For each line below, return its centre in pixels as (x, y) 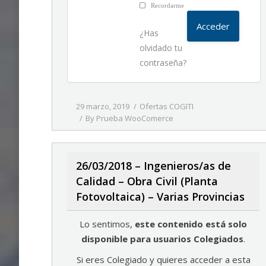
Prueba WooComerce (135, 118)
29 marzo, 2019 (103, 106)
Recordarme (167, 5)
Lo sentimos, (107, 224)
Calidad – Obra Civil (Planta (147, 181)
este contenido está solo (191, 224)
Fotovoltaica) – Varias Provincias (160, 197)
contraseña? (163, 63)
